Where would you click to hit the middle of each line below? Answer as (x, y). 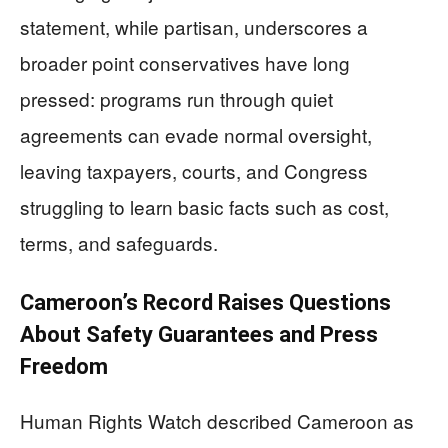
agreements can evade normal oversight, (196, 134)
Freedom (64, 366)
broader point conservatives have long (185, 62)
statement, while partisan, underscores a (194, 26)
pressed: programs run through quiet (176, 98)
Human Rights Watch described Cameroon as (217, 420)
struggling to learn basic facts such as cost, (204, 206)
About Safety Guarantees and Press (199, 334)
